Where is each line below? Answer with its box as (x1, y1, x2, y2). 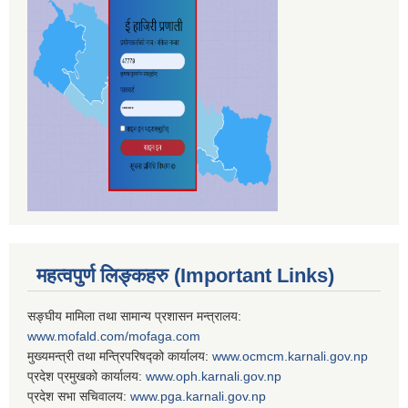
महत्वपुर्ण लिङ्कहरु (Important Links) (36, 263, 334, 287)
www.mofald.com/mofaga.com (27, 328, 200, 343)
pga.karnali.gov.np (160, 388, 266, 403)
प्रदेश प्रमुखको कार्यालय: (27, 368, 146, 383)
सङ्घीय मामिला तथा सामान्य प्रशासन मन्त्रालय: (27, 308, 241, 323)
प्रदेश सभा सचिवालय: (27, 388, 130, 403)
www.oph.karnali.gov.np (146, 368, 281, 383)
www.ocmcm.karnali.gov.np (212, 348, 368, 363)
